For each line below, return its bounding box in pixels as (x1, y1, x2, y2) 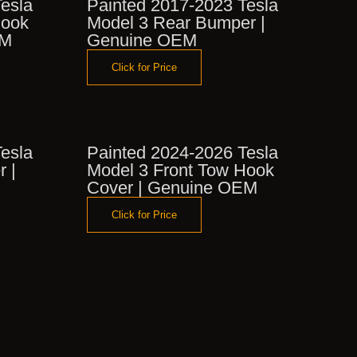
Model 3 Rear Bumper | (86, 12, 265, 33)
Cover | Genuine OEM (86, 177, 257, 198)
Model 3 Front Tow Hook (86, 159, 274, 180)
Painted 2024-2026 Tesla (86, 142, 278, 163)
